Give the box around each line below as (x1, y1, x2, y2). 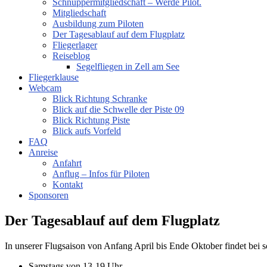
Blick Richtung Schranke (52, 94, 147, 104)
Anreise (29, 147, 58, 157)
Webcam (29, 83, 61, 93)
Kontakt (52, 179, 83, 190)
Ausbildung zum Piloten (52, 18, 144, 29)
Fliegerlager (52, 40, 97, 50)
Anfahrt (52, 158, 82, 168)
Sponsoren (29, 190, 69, 200)
